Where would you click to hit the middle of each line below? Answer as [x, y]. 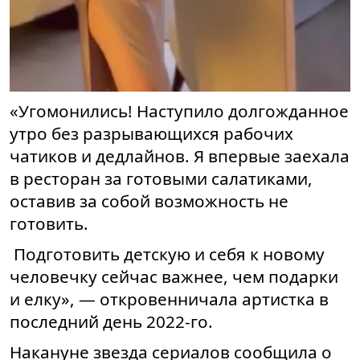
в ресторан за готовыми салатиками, [161, 179]
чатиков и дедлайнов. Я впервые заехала [180, 156]
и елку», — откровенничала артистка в [169, 299]
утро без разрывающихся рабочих [151, 134]
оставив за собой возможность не [149, 201]
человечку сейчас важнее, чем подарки [174, 277]
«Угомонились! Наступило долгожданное [179, 111]
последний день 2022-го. [113, 322]
